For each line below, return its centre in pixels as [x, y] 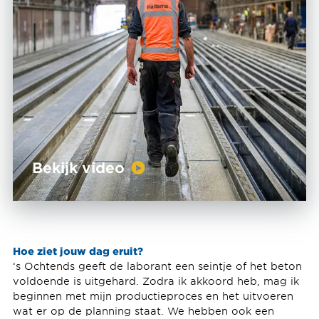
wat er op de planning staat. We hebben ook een [143, 311]
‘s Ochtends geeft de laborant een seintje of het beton [157, 266]
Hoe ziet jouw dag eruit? [78, 251]
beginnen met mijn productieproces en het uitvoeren [153, 296]
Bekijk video [78, 167]
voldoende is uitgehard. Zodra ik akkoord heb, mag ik [156, 281]
